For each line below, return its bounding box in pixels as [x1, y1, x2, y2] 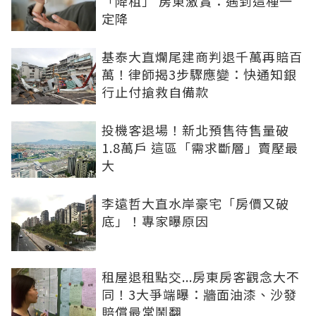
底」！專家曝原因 [102, 211, 209, 230]
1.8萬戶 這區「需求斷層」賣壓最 [102, 138, 298, 157]
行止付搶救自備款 [102, 82, 209, 101]
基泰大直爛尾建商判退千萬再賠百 [102, 47, 303, 66]
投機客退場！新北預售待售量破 [102, 120, 289, 139]
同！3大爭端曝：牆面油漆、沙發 [102, 284, 297, 303]
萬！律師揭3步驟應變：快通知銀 [102, 64, 297, 83]
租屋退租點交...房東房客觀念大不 [102, 267, 300, 286]
